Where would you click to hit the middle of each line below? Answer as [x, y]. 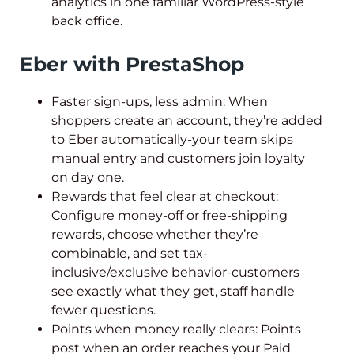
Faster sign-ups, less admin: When [160, 102]
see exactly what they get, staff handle [173, 291]
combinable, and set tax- [130, 253]
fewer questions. [104, 310]
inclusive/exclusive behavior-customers [175, 272]
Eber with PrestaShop [132, 64]
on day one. [88, 177]
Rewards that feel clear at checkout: [165, 196]
